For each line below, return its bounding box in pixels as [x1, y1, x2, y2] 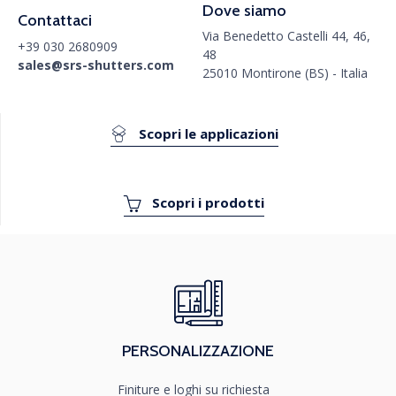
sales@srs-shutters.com [18, 56, 174, 73]
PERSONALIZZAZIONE [122, 340, 274, 361]
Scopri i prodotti [152, 194, 264, 212]
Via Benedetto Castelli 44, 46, [202, 27, 370, 45]
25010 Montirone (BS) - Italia [202, 65, 368, 82]
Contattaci [18, 11, 92, 31]
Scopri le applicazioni [138, 125, 278, 143]
